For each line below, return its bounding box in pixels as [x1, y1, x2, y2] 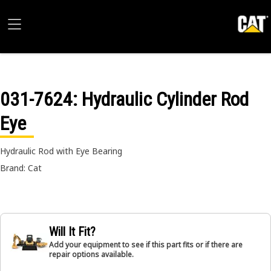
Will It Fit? [49, 224, 96, 239]
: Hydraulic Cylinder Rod [73, 88, 249, 111]
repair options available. [49, 249, 134, 260]
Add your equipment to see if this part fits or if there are [49, 240, 243, 250]
